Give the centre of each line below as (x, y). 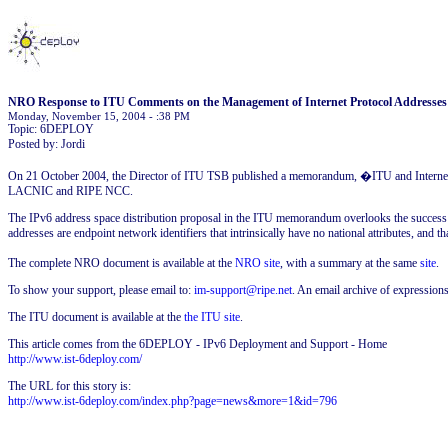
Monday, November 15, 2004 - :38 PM (99, 116)
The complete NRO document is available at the (121, 263)
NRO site (257, 263)
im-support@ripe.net (243, 290)
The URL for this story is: (69, 386)
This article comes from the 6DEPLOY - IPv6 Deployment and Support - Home (197, 344)
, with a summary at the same (350, 263)
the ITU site (212, 317)
